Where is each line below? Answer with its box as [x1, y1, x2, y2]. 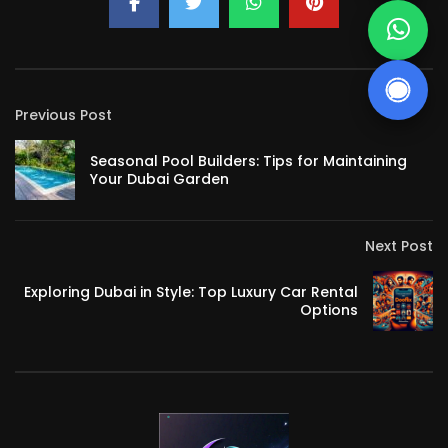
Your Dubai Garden [90, 169, 229, 190]
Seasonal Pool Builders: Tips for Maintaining [90, 151, 407, 172]
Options [300, 300, 358, 321]
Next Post [365, 236, 433, 257]
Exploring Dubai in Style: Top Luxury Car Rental [24, 282, 358, 303]
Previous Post [15, 105, 112, 126]
